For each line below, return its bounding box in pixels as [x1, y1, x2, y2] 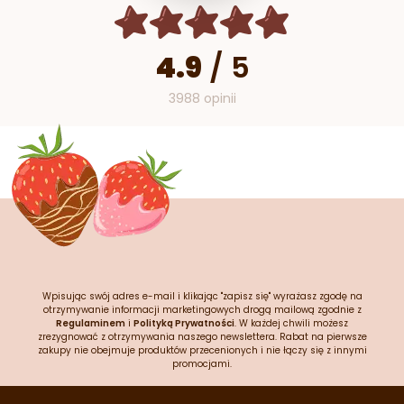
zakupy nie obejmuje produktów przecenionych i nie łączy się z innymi [37, 344, 367, 358]
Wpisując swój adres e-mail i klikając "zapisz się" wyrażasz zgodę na [41, 289, 363, 304]
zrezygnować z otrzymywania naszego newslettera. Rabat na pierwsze [37, 330, 367, 344]
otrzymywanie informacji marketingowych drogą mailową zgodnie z [42, 303, 362, 317]
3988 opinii [168, 89, 236, 108]
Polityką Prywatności [133, 317, 234, 331]
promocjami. [172, 357, 232, 372]
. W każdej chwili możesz [234, 317, 348, 331]
